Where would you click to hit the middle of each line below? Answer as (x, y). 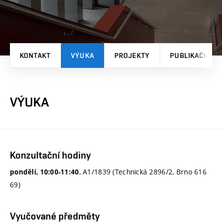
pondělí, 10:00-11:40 (45, 172)
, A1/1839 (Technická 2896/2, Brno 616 (143, 171)
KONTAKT (35, 55)
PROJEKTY (132, 55)
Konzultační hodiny (50, 155)
